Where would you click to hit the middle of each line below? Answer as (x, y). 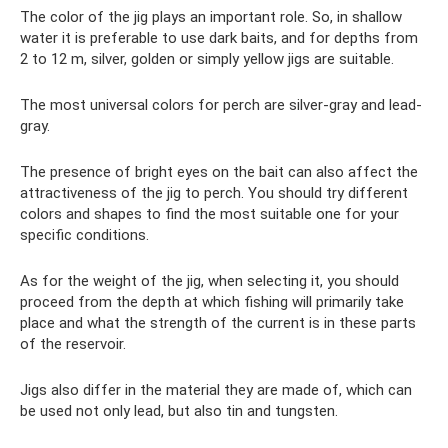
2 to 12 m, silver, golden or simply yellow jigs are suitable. (207, 58)
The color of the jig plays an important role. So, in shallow (211, 16)
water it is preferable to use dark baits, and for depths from (219, 37)
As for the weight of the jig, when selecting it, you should (209, 280)
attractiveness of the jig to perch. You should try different (214, 192)
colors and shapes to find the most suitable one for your (209, 213)
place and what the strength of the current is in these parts (218, 322)
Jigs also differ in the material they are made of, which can (216, 389)
